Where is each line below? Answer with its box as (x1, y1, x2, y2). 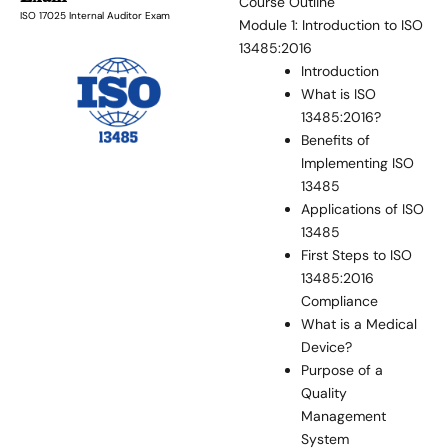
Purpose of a (301, 361, 384, 380)
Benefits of (301, 131, 371, 150)
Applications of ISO (301, 200, 425, 219)
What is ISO (301, 85, 377, 104)
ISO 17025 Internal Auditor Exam (20, 9, 170, 23)
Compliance (301, 292, 379, 311)
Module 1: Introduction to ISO (239, 16, 424, 35)
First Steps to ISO (301, 246, 413, 265)
